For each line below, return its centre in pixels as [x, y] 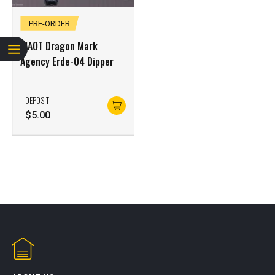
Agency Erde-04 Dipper [67, 61]
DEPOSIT [37, 100]
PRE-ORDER [50, 23]
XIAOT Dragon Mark [59, 46]
